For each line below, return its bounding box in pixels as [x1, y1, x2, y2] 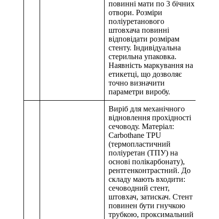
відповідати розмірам [109, 35, 179, 44]
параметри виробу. [109, 88, 170, 96]
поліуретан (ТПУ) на [109, 149, 178, 157]
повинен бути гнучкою [109, 201, 185, 210]
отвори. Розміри [109, 8, 162, 17]
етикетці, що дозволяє [109, 70, 182, 79]
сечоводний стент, [109, 184, 170, 193]
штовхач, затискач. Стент [109, 193, 193, 201]
